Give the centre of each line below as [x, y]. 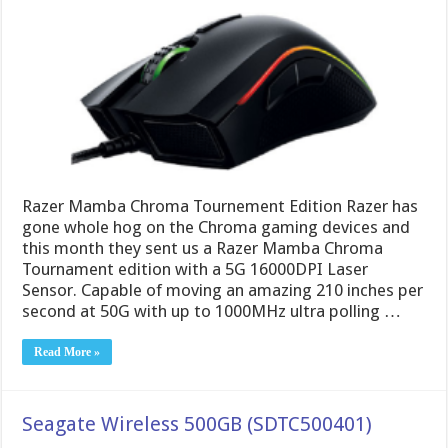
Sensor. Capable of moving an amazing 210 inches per [223, 290]
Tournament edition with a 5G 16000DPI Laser [195, 269]
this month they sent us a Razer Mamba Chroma [203, 248]
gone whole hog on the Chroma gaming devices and [216, 227]
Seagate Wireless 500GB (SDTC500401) [197, 424]
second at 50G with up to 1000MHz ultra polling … [212, 311]
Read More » [67, 352]
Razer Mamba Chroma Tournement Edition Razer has [220, 206]
